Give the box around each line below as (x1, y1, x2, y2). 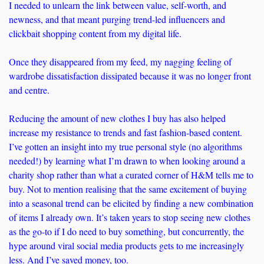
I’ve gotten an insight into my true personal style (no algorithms (9, 140, 242, 153)
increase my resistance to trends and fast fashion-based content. (9, 126, 242, 139)
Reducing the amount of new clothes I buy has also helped (9, 112, 226, 125)
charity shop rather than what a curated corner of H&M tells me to (9, 169, 253, 181)
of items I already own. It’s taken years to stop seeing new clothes (9, 211, 250, 224)
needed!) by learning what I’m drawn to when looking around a (9, 154, 245, 167)
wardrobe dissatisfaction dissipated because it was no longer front (9, 70, 251, 82)
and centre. (9, 84, 52, 97)
